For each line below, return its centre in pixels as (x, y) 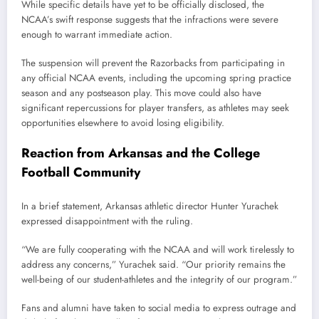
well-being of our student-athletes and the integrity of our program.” (159, 279)
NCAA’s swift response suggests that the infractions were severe (150, 19)
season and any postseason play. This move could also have (141, 93)
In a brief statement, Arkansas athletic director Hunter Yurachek (150, 206)
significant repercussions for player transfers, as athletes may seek (155, 108)
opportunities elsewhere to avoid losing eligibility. (123, 122)
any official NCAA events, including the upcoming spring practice (156, 78)
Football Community (81, 173)
